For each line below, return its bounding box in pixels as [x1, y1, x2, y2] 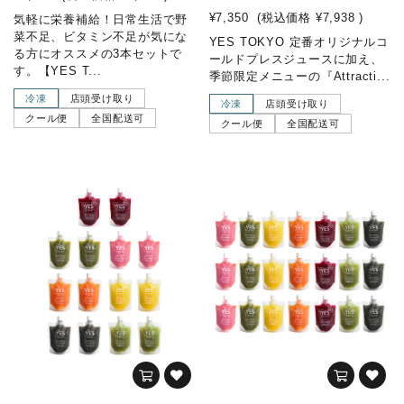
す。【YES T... [14, 63, 102, 78]
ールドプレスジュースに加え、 [208, 51, 383, 66]
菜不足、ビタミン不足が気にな [14, 29, 188, 43]
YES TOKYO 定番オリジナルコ [208, 34, 389, 49]
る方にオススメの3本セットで [14, 46, 183, 60]
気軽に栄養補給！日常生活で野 [14, 12, 188, 26]
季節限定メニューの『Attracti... [208, 69, 390, 83]
